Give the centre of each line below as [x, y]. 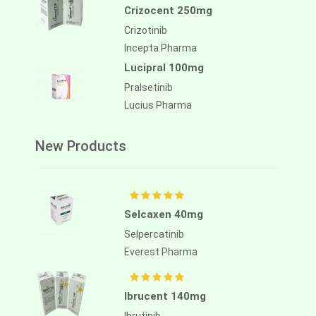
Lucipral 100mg [164, 68]
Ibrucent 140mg [165, 297]
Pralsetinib [148, 88]
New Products [81, 146]
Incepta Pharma [160, 48]
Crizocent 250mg [168, 11]
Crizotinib [146, 31]
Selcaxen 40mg [164, 215]
